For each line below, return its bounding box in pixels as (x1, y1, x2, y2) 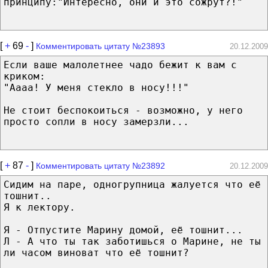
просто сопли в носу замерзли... (4, 115, 189, 127)
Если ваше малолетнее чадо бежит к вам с (4, 59, 237, 71)
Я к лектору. (4, 201, 75, 213)
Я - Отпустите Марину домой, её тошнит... (4, 224, 243, 236)
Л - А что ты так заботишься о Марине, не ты (4, 235, 261, 247)
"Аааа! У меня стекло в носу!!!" (4, 81, 189, 93)
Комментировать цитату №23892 (36, 160, 165, 170)
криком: (4, 70, 45, 82)
